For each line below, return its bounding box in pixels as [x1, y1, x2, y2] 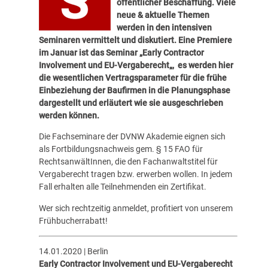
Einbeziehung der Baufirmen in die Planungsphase [38, 86, 230, 96]
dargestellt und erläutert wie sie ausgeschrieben [38, 98, 223, 108]
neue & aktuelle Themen [116, 10, 209, 20]
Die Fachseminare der [38, 132, 120, 142]
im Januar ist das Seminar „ [38, 48, 142, 58]
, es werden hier [172, 60, 233, 71]
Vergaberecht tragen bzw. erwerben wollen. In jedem [38, 169, 232, 179]
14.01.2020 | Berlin [38, 246, 108, 256]
